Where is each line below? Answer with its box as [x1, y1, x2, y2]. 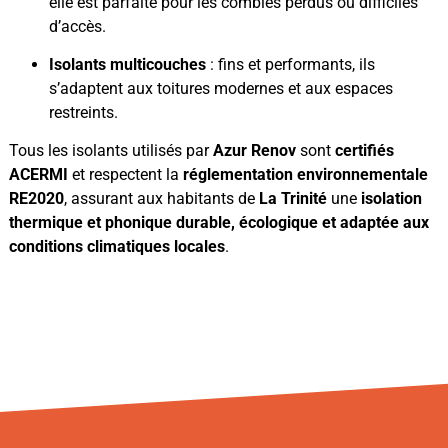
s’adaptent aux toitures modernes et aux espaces [49, 78, 393, 98]
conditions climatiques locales [9, 237, 225, 257]
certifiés [335, 141, 394, 161]
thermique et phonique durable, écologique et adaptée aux [9, 213, 429, 233]
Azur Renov [213, 141, 296, 161]
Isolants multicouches [49, 54, 206, 74]
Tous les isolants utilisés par [9, 141, 213, 161]
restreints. [49, 102, 118, 122]
